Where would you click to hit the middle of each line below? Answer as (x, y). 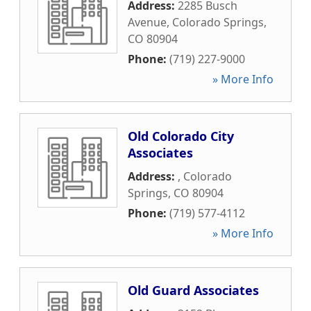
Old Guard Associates (193, 290)
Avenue (147, 22)
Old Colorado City (181, 136)
